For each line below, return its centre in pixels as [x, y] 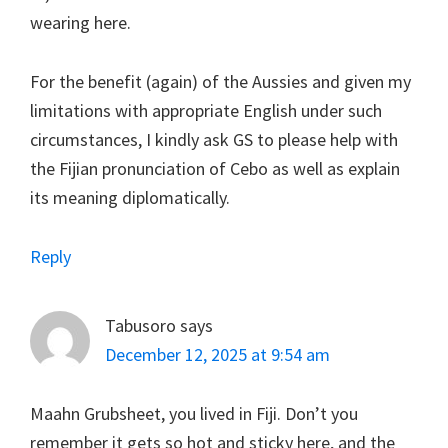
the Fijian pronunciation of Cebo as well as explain [215, 168]
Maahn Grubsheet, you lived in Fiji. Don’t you [194, 413]
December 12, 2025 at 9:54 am [217, 354]
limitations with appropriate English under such [206, 110]
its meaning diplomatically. [130, 197]
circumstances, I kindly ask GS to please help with [214, 139]
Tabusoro [140, 325]
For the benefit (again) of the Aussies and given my [220, 81]
